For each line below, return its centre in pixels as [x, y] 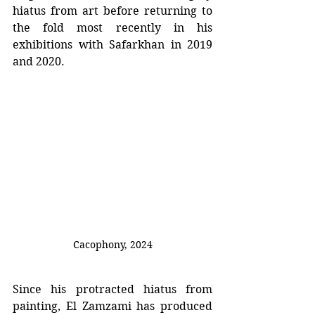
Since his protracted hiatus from [112, 290]
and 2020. [39, 61]
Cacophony [99, 245]
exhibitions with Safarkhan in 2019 [112, 44]
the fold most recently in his [112, 27]
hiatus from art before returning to [112, 11]
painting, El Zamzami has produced [112, 307]
